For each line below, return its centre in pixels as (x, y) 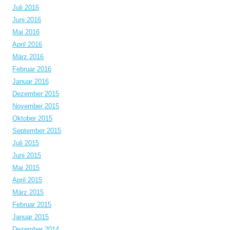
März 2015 (28, 192)
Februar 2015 (32, 205)
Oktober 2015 (32, 118)
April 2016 (27, 44)
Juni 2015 (27, 155)
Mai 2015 (26, 168)
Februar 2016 (32, 69)
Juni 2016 (27, 20)
